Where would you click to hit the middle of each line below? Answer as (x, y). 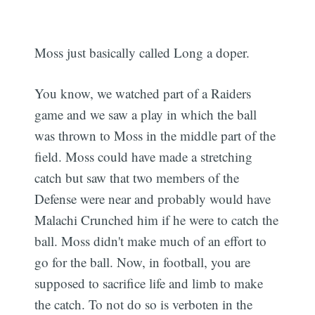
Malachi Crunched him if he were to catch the (157, 220)
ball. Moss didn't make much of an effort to (151, 241)
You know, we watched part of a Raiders (143, 94)
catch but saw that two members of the (137, 178)
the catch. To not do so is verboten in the (144, 304)
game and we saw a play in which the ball (146, 115)
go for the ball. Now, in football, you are (143, 262)
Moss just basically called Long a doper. (142, 52)
